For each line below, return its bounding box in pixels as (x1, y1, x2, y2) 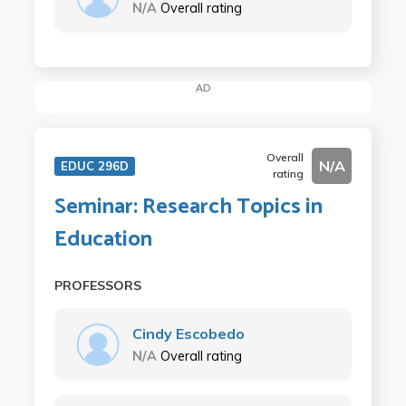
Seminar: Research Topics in (53, 188, 323, 225)
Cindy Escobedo (131, 324, 245, 343)
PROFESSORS (53, 276, 141, 294)
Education (53, 221, 152, 257)
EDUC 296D (60, 158, 129, 173)
